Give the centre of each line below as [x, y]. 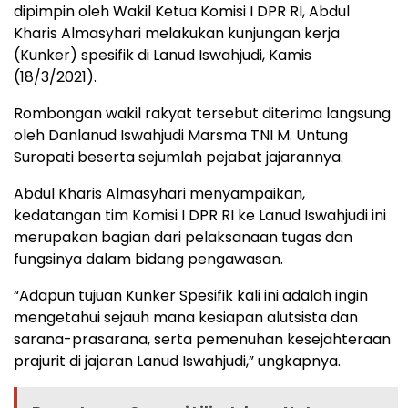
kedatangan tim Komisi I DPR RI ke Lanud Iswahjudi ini [200, 216]
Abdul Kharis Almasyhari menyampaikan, [159, 194]
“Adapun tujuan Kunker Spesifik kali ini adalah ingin [191, 296]
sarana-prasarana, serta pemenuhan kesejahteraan [202, 340]
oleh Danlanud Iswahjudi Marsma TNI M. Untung [181, 136]
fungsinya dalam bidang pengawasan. [148, 260]
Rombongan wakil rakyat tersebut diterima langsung [202, 114]
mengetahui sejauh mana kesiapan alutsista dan [186, 318]
